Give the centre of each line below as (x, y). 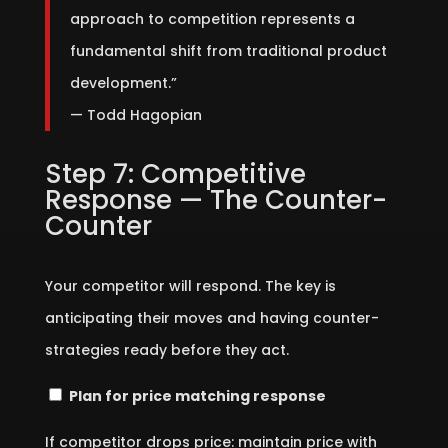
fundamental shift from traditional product (228, 51)
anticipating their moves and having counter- (211, 318)
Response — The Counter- (215, 200)
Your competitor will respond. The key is (190, 286)
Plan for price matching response (197, 396)
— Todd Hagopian (135, 115)
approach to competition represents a (212, 19)
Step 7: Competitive (175, 174)
